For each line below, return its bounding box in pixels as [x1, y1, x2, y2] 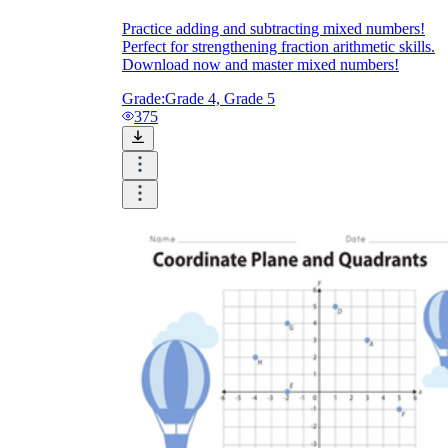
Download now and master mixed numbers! [122, 56, 399, 74]
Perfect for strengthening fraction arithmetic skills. [122, 38, 435, 56]
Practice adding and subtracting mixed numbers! [122, 20, 425, 38]
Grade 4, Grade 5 [165, 90, 275, 108]
